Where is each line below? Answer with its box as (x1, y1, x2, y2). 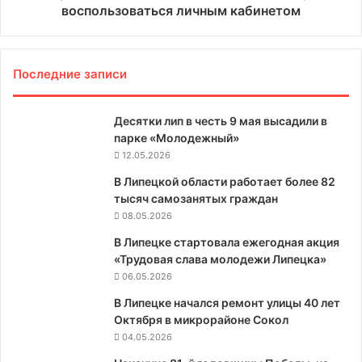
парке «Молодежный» (114, 131, 239, 145)
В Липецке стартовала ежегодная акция (114, 235, 339, 249)
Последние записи (13, 66, 127, 82)
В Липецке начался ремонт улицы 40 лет (114, 296, 340, 309)
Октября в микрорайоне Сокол (114, 313, 288, 326)
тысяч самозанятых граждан (114, 192, 278, 205)
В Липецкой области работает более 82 (114, 175, 335, 188)
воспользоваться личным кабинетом (61, 2, 301, 19)
